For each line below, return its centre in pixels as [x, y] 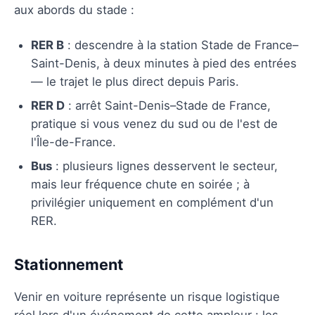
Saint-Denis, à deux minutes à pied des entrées [164, 63]
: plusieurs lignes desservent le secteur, [165, 166]
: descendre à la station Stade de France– [181, 45]
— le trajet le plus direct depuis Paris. [135, 81]
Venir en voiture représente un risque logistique [147, 296]
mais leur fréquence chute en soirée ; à [140, 184]
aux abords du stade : [74, 9]
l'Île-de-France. [73, 142]
